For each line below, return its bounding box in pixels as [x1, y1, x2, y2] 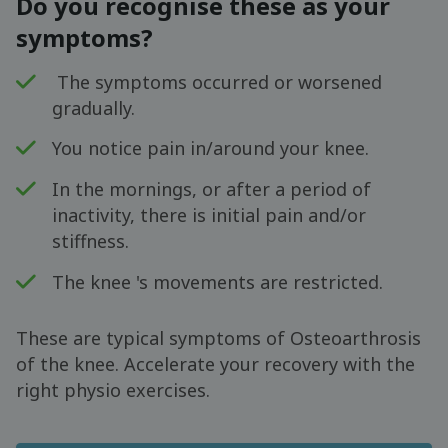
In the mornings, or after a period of [52, 176, 372, 201]
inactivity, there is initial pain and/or [52, 202, 367, 227]
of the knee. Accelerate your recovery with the [16, 352, 415, 377]
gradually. [52, 95, 136, 120]
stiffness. [52, 228, 130, 253]
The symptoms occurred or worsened [52, 69, 383, 94]
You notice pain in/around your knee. [52, 136, 370, 161]
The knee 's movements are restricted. [52, 269, 384, 294]
